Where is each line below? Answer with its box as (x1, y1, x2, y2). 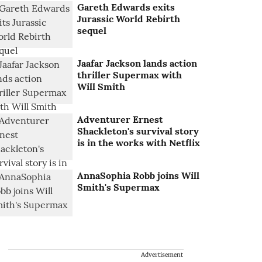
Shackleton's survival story (77, 125, 199, 137)
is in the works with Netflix (77, 137, 201, 149)
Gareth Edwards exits (77, 1, 175, 13)
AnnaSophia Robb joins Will (77, 170, 200, 182)
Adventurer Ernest (77, 113, 164, 126)
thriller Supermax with (77, 69, 182, 81)
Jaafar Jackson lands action (77, 57, 198, 70)
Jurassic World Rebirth (77, 13, 181, 25)
